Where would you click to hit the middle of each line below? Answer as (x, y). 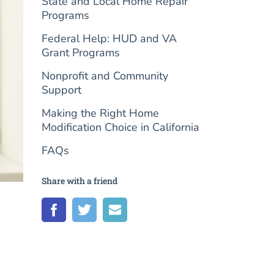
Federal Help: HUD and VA (109, 39)
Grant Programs (81, 53)
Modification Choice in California (121, 127)
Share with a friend (80, 181)
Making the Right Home (101, 113)
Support (62, 90)
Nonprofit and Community (105, 76)
